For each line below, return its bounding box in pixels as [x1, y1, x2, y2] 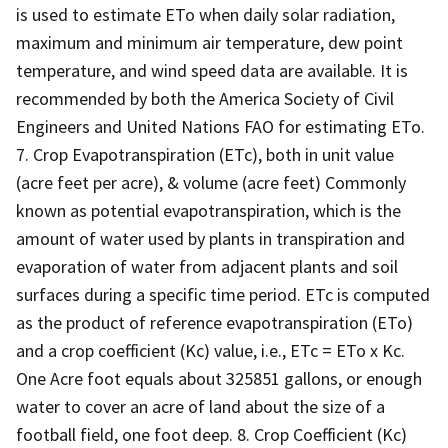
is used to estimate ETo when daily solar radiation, [16, 2, 395, 26]
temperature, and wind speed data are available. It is [16, 58, 408, 82]
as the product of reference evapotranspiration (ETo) [16, 310, 413, 334]
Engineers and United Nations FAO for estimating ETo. [16, 114, 425, 138]
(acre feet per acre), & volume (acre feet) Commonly [16, 170, 406, 194]
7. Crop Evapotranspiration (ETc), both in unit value [16, 142, 394, 166]
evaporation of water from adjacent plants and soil [16, 254, 398, 278]
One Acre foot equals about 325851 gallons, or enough [16, 366, 422, 390]
